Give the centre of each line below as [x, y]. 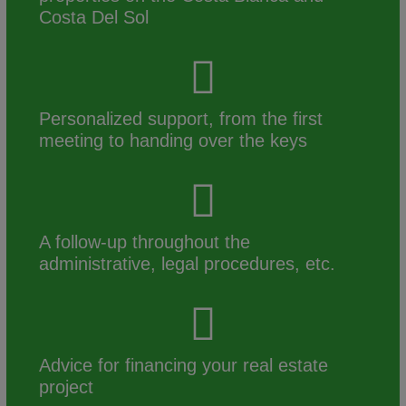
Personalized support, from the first [181, 119]
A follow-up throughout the [145, 242]
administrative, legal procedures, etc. [188, 264]
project [67, 387]
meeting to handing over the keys [174, 141]
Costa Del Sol [94, 18]
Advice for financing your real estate [184, 366]
